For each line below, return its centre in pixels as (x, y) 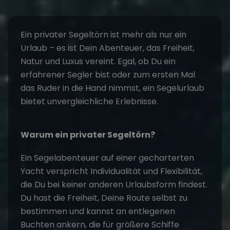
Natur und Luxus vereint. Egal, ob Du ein (98, 61)
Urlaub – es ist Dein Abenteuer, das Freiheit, (108, 48)
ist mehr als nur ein (147, 35)
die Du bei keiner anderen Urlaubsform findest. (114, 185)
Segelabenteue (65, 158)
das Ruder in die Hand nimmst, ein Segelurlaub (112, 88)
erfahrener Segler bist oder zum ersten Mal (108, 75)
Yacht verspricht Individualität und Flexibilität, (111, 171)
